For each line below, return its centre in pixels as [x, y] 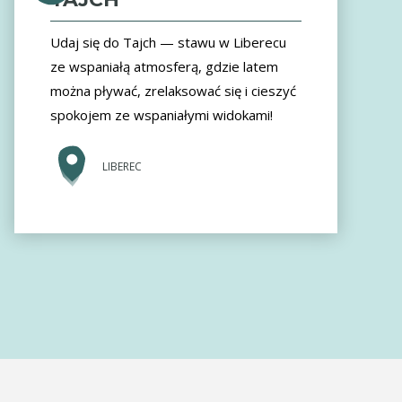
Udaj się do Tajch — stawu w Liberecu [168, 43]
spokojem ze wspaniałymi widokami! [162, 115]
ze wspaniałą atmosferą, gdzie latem [164, 67]
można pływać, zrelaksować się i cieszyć [173, 91]
